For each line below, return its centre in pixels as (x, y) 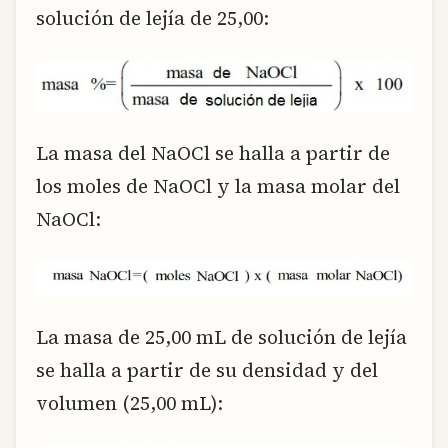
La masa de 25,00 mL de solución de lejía (221, 336)
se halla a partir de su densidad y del (207, 369)
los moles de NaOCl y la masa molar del (218, 185)
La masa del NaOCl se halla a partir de (213, 152)
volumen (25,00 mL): (129, 402)
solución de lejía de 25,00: (152, 17)
